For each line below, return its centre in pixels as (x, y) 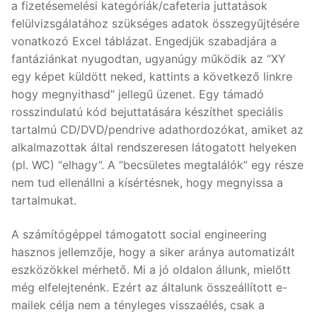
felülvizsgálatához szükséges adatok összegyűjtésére (155, 24)
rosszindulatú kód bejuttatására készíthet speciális (147, 112)
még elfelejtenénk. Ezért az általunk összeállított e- (149, 288)
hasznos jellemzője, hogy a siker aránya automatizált (153, 252)
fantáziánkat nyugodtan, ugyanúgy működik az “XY (149, 59)
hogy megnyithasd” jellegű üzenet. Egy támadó (138, 94)
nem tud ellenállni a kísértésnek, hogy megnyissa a (147, 183)
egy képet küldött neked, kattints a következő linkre (152, 77)
